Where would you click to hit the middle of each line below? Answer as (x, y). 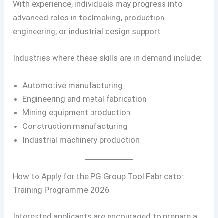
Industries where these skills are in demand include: (108, 58)
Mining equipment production (77, 112)
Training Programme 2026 (61, 190)
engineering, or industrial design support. (88, 31)
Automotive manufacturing (73, 85)
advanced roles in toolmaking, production (89, 18)
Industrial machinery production (81, 139)
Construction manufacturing (75, 126)
